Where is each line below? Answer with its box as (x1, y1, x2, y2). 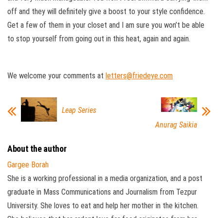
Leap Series (62, 106, 96, 115)
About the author (7, 143, 67, 154)
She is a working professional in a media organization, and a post (7, 173, 202, 183)
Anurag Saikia (155, 120, 197, 129)
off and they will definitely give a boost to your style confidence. (7, 7, 205, 17)
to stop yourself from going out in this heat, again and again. (7, 34, 190, 44)
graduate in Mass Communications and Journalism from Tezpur (7, 187, 197, 197)
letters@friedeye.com (106, 71, 173, 81)
